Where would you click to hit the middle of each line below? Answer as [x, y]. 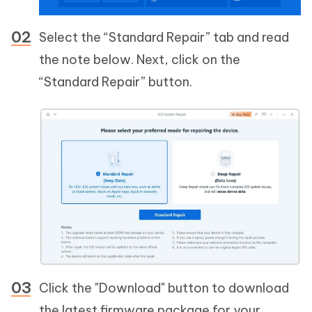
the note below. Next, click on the [140, 60]
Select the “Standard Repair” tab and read [164, 38]
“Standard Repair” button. [116, 82]
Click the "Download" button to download [164, 288]
